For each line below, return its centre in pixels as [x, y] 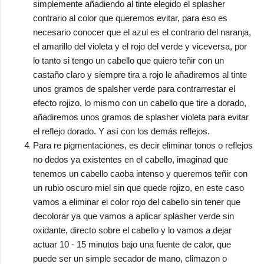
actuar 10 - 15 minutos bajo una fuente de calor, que [132, 244]
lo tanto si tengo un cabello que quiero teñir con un [128, 60]
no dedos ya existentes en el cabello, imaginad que [131, 159]
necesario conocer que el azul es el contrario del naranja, [142, 32]
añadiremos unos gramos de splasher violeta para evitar [141, 117]
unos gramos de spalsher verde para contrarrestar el [134, 88]
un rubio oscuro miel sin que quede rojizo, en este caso [138, 187]
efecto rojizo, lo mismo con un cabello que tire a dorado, [140, 103]
